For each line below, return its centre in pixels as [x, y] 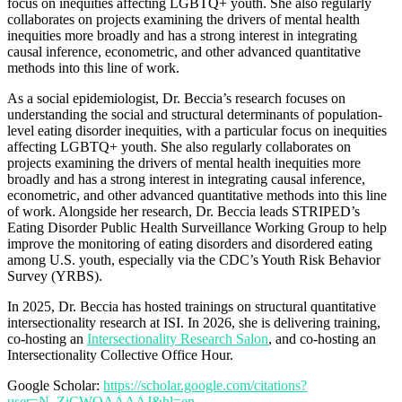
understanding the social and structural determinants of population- [195, 114]
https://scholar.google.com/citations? [205, 385]
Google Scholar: [55, 385]
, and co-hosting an [322, 338]
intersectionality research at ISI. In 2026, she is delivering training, [194, 322]
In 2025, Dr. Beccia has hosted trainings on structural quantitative [192, 306]
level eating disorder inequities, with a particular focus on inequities [197, 130]
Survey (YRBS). [55, 275]
